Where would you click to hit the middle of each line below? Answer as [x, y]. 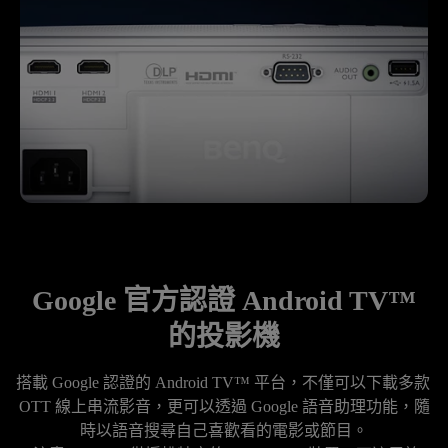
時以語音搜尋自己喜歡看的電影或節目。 [224, 431]
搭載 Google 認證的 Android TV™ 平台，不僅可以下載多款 [223, 383]
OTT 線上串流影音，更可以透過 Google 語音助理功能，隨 [224, 407]
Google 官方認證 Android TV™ [224, 301]
